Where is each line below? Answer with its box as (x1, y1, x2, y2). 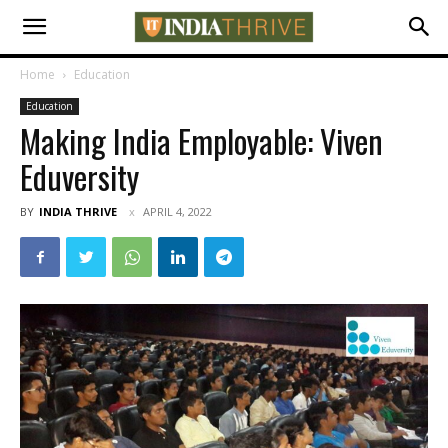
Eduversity (20, 153, 139, 200)
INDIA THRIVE (39, 204, 117, 219)
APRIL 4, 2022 (143, 204, 212, 219)
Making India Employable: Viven (20, 117, 383, 164)
